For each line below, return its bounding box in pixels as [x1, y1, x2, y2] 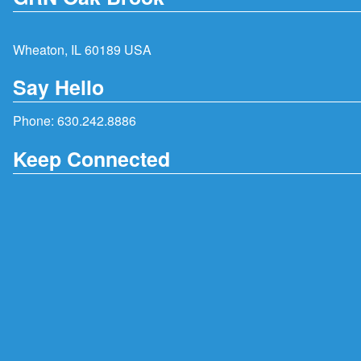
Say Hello [13, 73, 104, 102]
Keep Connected [13, 143, 170, 173]
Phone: [13, 111, 57, 131]
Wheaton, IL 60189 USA [13, 39, 151, 59]
